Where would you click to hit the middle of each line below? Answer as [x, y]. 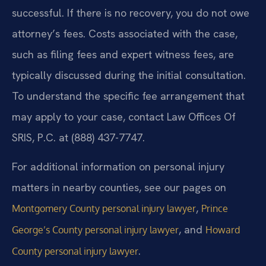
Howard [223, 229]
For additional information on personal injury [118, 166]
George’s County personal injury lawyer [95, 229]
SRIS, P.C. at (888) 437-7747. [78, 137]
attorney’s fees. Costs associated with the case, [125, 33]
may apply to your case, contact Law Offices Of [124, 116]
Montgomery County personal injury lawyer [104, 208]
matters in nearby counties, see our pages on [119, 187]
